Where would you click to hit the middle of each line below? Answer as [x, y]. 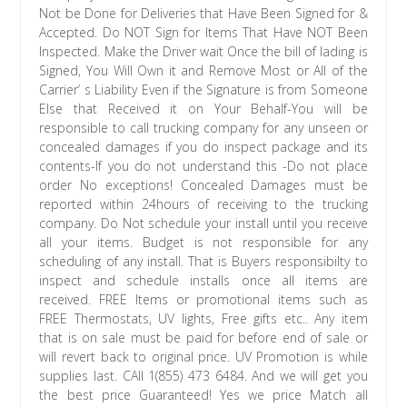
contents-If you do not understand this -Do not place [203, 166]
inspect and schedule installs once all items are [203, 281]
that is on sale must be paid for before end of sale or [203, 338]
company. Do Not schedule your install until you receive [203, 223]
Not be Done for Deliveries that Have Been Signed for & [203, 14]
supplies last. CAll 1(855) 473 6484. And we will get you [203, 376]
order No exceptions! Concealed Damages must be [203, 185]
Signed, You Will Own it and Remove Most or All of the [203, 71]
